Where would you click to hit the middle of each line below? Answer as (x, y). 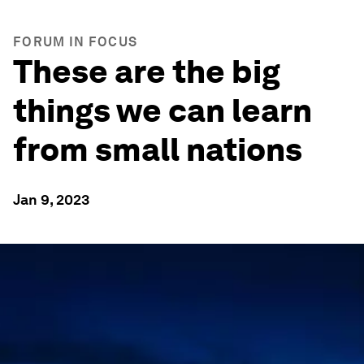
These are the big (147, 71)
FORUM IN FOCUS (76, 42)
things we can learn (162, 110)
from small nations (158, 149)
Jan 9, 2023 (51, 199)
